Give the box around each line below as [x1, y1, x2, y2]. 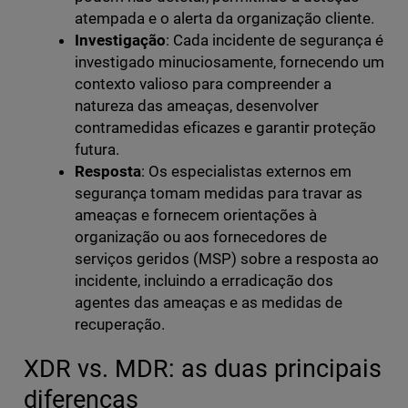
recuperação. [74, 315, 165, 334]
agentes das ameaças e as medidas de [74, 293, 343, 312]
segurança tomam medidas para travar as [74, 184, 363, 203]
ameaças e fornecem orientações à [74, 206, 318, 225]
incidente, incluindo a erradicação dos [74, 271, 334, 291]
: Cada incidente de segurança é [165, 31, 384, 50]
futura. [74, 140, 119, 159]
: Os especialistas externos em [140, 162, 352, 181]
